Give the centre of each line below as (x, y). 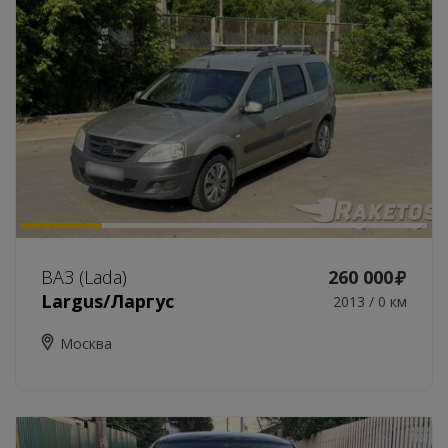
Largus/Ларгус (107, 301)
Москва (86, 343)
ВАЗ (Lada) (84, 277)
